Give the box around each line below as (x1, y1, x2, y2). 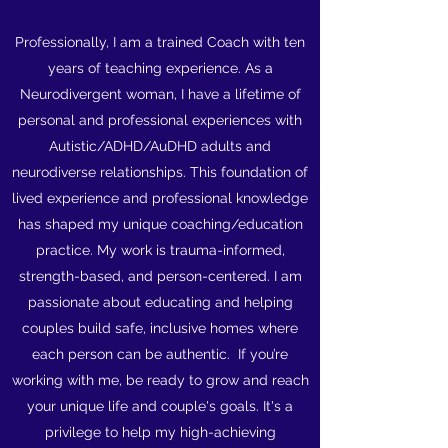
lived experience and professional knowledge (12, 190, 308, 206)
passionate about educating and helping (27, 294, 293, 310)
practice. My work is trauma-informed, (35, 242, 285, 258)
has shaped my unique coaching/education (17, 216, 303, 232)
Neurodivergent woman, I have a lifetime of (19, 86, 301, 102)
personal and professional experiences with (18, 112, 302, 128)
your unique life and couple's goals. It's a (27, 398, 293, 414)
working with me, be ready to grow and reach (11, 372, 309, 388)
